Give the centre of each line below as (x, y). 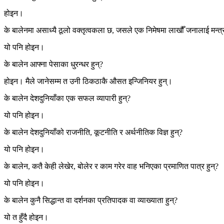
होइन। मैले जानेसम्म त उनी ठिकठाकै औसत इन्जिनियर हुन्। (88, 81)
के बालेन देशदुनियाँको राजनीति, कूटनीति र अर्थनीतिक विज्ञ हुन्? (93, 132)
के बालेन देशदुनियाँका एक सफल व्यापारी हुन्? (67, 98)
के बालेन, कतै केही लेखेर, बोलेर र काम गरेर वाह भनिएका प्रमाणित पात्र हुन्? (111, 166)
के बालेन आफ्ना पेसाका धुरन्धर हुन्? (53, 64)
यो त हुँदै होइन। (26, 217)
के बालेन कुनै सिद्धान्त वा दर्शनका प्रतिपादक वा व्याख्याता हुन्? (91, 200)
